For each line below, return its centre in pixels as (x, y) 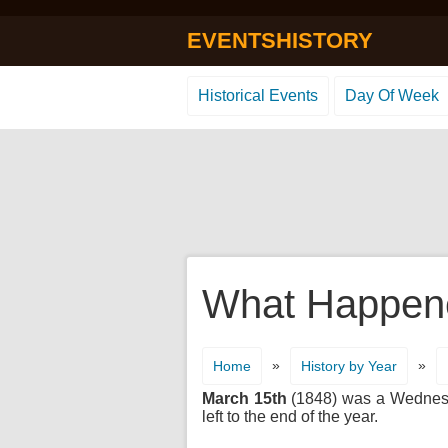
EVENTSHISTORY (280, 40)
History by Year (349, 366)
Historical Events (258, 95)
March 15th (244, 398)
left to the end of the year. (290, 416)
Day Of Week (392, 95)
